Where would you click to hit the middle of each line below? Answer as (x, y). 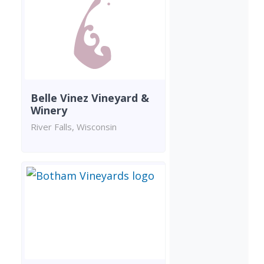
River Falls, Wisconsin (74, 126)
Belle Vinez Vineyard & (90, 98)
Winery (49, 110)
